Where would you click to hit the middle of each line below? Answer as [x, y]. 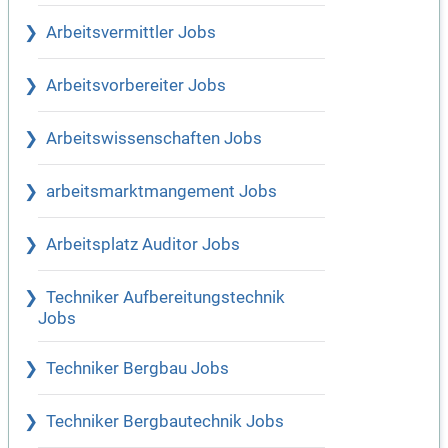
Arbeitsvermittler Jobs [131, 33]
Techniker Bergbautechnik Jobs [165, 422]
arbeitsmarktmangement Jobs [161, 192]
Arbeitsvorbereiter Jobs [136, 86]
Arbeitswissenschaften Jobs [154, 139]
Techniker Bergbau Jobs [137, 369]
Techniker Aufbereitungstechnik [165, 298]
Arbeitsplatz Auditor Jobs [143, 245]
